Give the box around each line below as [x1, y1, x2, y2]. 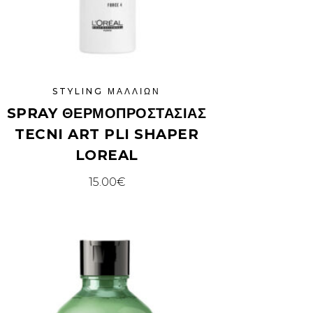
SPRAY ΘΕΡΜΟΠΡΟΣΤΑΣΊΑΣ [6, 104, 207, 122]
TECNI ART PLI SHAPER [15, 125, 199, 143]
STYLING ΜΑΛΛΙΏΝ [52, 85, 161, 96]
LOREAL [75, 146, 138, 163]
